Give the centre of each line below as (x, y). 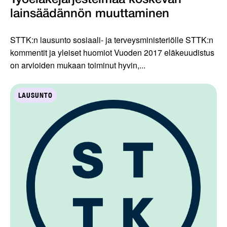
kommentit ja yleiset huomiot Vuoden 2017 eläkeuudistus (112, 52)
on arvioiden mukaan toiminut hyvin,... (78, 65)
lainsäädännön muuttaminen (90, 14)
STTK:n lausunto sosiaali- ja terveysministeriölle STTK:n (112, 40)
